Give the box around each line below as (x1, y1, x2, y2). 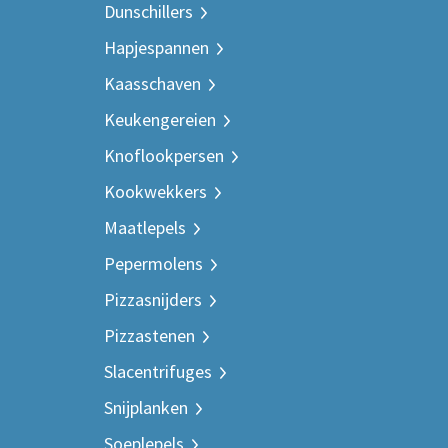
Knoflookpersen (104, 144, 224, 167)
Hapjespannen (104, 36, 209, 59)
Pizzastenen (104, 324, 195, 347)
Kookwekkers (104, 180, 207, 203)
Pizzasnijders (104, 288, 202, 311)
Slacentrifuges (104, 360, 212, 383)
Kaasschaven (104, 72, 201, 95)
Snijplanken (104, 396, 188, 419)
